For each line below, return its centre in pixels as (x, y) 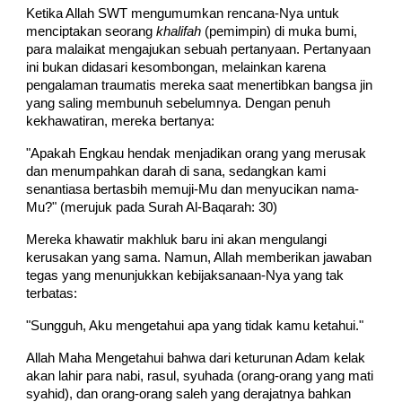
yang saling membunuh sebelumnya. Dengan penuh (179, 103)
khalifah (179, 31)
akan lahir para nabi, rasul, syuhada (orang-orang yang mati (200, 376)
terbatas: (52, 293)
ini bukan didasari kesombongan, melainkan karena (176, 67)
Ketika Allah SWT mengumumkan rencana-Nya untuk (183, 13)
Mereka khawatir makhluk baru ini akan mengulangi (177, 239)
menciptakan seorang (92, 31)
